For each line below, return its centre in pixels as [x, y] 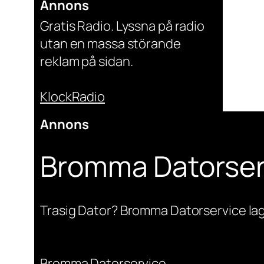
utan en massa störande [110, 44]
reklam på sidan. [87, 62]
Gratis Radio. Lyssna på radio [123, 26]
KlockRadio [72, 97]
